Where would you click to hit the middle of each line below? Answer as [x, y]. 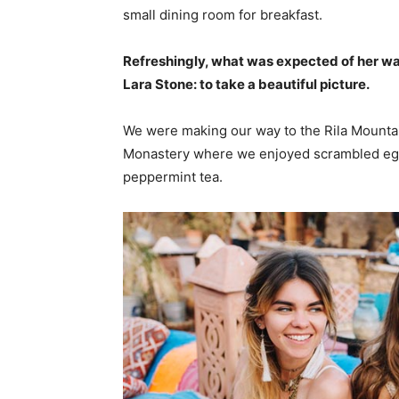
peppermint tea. [173, 177]
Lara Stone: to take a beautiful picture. [246, 85]
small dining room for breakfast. [223, 15]
